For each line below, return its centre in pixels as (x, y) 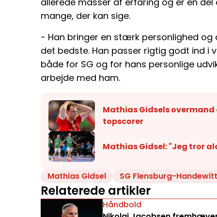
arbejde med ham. (80, 77)
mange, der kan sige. (85, 15)
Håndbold (122, 205)
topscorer (123, 121)
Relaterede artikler (96, 191)
